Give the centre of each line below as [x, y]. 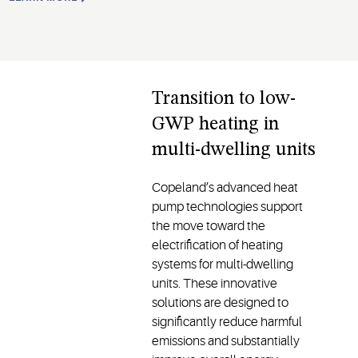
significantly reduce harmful [227, 322]
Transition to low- [224, 99]
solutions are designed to [221, 303]
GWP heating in [216, 124]
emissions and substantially [226, 342]
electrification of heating [218, 246]
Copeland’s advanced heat [225, 188]
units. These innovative [215, 284]
